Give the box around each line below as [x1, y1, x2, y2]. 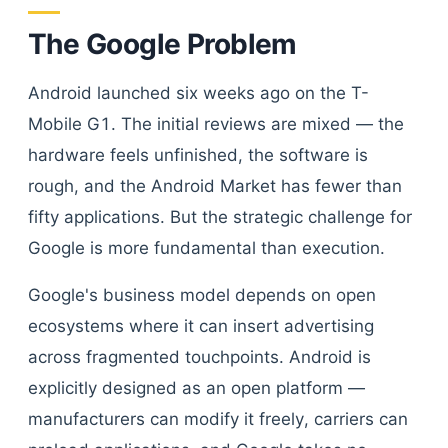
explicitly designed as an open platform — [28, 378, 365, 398]
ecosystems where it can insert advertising [28, 316, 374, 336]
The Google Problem [28, 27, 297, 61]
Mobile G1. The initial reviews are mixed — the [28, 114, 404, 134]
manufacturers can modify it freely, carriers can [28, 409, 408, 429]
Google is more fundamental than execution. [28, 238, 385, 258]
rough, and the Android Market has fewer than [28, 176, 402, 196]
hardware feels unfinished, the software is [28, 145, 368, 165]
